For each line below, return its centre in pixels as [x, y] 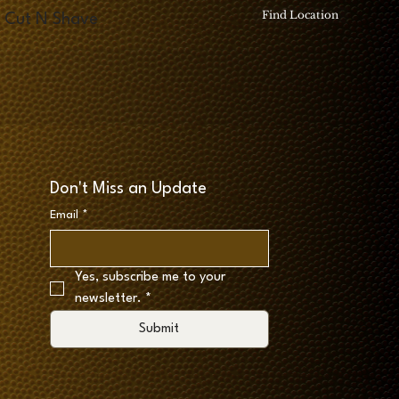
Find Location [301, 14]
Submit [159, 329]
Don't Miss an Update [128, 188]
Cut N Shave [52, 20]
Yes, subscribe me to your [150, 277]
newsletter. [108, 298]
